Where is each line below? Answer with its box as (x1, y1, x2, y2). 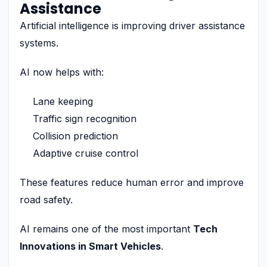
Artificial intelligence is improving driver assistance (20, 19, 245, 32)
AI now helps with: (20, 66, 104, 78)
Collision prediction (33, 129, 118, 142)
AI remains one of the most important (20, 222, 193, 235)
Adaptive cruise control (33, 147, 138, 159)
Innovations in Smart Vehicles (20, 240, 161, 252)
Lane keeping (33, 95, 93, 107)
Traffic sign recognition (33, 112, 136, 125)
